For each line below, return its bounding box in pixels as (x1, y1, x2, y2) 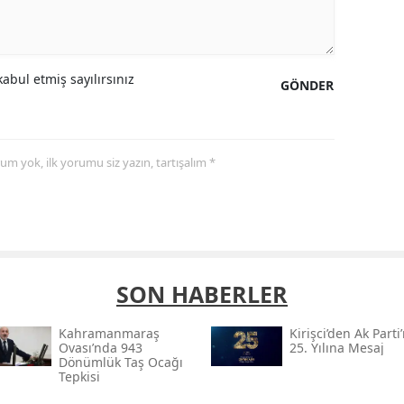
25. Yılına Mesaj (289, 339, 384, 357)
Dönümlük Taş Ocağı (58, 353, 183, 372)
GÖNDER (280, 77, 335, 95)
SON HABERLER (116, 279, 288, 310)
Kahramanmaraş (58, 325, 160, 343)
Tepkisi (58, 368, 100, 386)
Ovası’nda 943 (58, 339, 142, 357)
